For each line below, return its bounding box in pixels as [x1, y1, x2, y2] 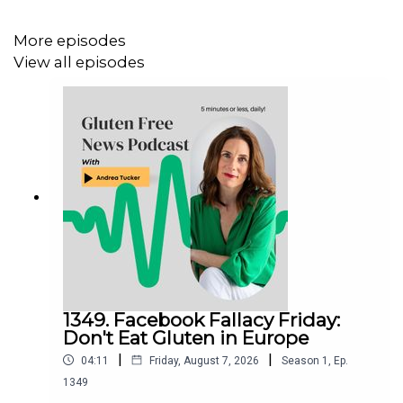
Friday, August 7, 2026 [149, 354, 259, 367]
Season [282, 354, 319, 367]
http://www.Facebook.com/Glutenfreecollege [91, 21, 373, 39]
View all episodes [13, 53, 145, 72]
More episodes [13, 31, 126, 49]
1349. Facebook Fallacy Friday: [63, 308, 340, 331]
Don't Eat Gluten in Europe [63, 326, 309, 349]
